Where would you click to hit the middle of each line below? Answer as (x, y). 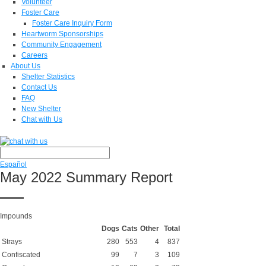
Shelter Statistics (48, 77)
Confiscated (21, 254)
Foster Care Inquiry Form (72, 23)
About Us (26, 66)
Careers (34, 55)
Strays (12, 241)
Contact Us (39, 87)
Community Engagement (61, 45)
